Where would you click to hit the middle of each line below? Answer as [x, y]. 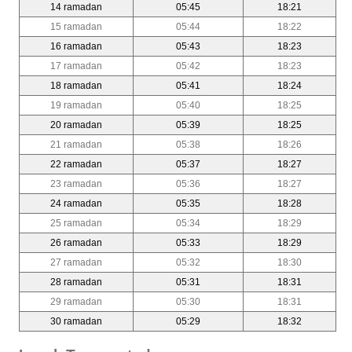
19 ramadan [76, 105]
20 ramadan [76, 125]
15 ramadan [76, 26]
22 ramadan [76, 164]
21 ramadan [76, 144]
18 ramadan [76, 85]
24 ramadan [76, 203]
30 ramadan [76, 321]
